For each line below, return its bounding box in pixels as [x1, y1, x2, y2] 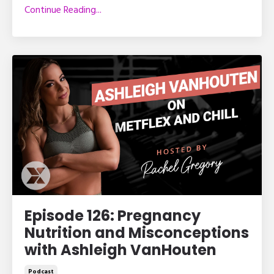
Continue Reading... [24, 2, 102, 18]
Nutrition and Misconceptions [24, 223, 249, 243]
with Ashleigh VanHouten [24, 240, 217, 261]
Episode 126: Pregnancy [24, 206, 201, 226]
